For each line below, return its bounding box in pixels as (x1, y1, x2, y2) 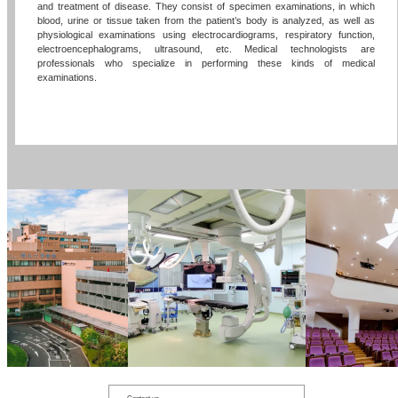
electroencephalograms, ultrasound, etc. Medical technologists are (37, 44, 375, 55)
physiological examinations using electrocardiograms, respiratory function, (37, 29, 375, 41)
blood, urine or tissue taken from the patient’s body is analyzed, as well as (37, 15, 375, 27)
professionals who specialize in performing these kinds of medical (37, 58, 375, 69)
